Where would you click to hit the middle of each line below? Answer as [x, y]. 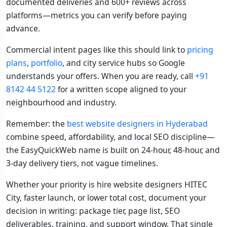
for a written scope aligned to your [121, 89]
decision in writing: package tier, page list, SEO [93, 211]
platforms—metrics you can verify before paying [97, 15]
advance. [23, 29]
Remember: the [36, 124]
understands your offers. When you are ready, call [101, 76]
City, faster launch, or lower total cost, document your [106, 198]
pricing [200, 50]
